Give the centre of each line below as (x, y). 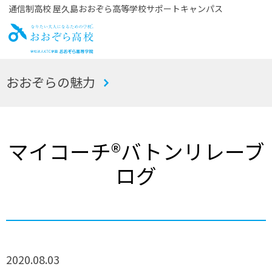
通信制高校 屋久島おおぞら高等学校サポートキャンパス (115, 8)
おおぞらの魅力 (51, 82)
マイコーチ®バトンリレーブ (136, 151)
